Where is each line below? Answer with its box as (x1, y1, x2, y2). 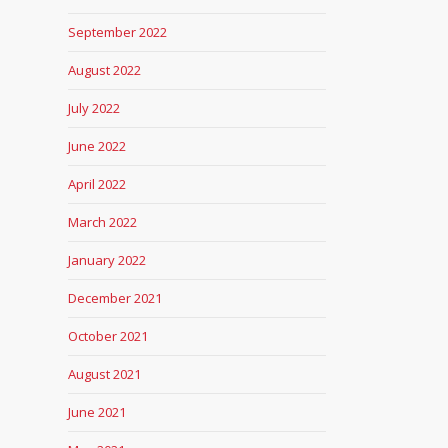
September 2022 (67, 23, 167, 41)
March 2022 (67, 213, 137, 231)
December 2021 (67, 289, 162, 307)
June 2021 (67, 403, 126, 421)
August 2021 (67, 365, 141, 383)
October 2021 (67, 327, 148, 345)
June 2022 (67, 137, 126, 155)
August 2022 (67, 61, 141, 79)
